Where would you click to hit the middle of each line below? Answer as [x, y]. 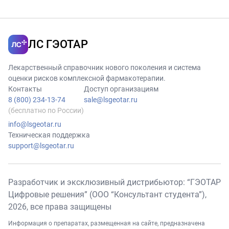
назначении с [152, 19]
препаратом [150, 44]
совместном [150, 7]
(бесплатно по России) [46, 111]
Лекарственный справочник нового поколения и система [105, 68]
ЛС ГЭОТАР [58, 44]
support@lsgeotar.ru [41, 146]
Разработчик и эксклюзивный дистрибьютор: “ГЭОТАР [114, 182]
